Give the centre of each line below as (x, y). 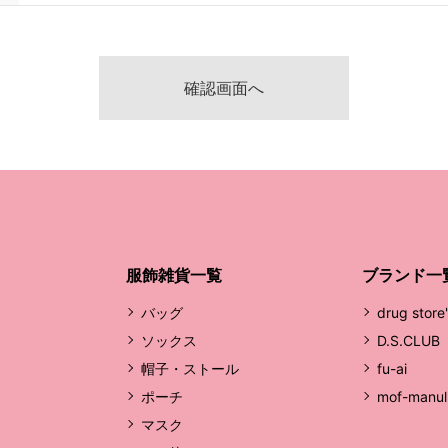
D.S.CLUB (408, 340)
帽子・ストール (190, 368)
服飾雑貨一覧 (174, 275)
